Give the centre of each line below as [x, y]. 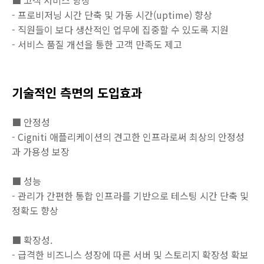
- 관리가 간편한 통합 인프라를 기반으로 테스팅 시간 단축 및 [130, 196]
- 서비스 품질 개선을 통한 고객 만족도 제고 [97, 44]
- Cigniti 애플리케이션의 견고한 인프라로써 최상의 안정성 [128, 137]
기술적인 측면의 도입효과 [77, 93]
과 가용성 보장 [42, 151]
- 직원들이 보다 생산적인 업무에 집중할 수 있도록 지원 [120, 29]
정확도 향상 [36, 210]
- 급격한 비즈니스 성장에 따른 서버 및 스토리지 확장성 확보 [131, 255]
